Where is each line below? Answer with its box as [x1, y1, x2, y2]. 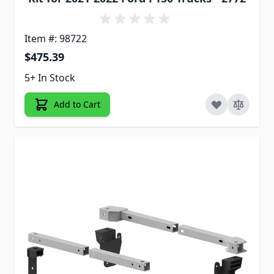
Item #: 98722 [24, 31, 87, 45]
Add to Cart [54, 98, 100, 110]
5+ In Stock [24, 70, 75, 84]
